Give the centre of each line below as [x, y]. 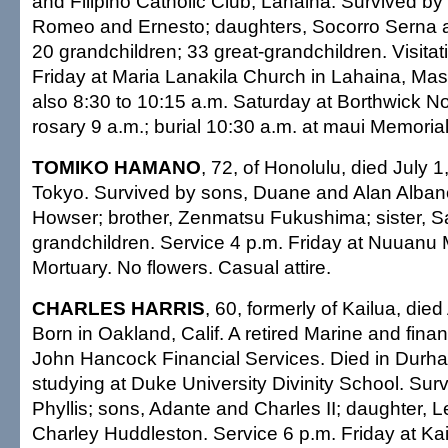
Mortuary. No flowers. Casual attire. [181, 267]
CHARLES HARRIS [118, 308]
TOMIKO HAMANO [116, 167]
